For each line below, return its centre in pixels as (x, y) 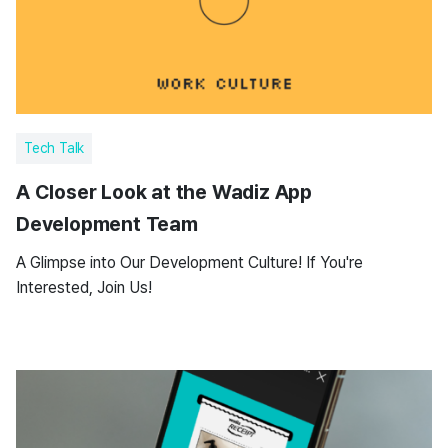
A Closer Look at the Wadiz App (164, 192)
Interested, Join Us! (84, 287)
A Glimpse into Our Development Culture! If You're (189, 262)
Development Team (107, 224)
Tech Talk (54, 148)
